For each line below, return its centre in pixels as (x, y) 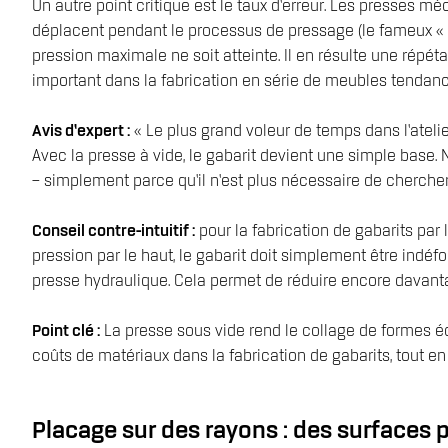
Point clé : (66, 332)
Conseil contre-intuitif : (113, 232)
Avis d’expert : (81, 132)
